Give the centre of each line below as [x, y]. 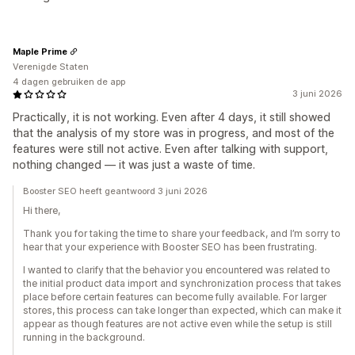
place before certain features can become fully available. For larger [175, 297]
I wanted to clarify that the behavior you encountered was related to [177, 270]
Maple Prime [40, 51]
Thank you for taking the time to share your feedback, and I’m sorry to [182, 234]
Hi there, [42, 211]
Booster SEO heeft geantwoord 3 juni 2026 [115, 191]
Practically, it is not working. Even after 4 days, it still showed [172, 117]
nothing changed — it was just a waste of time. [134, 165]
